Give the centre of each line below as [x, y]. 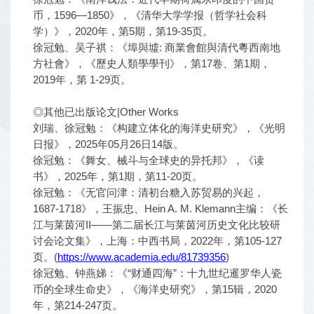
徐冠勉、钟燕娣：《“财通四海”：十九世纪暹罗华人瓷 [157, 273]
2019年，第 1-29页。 [82, 80]
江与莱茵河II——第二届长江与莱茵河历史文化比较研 [157, 225]
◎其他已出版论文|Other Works [106, 112]
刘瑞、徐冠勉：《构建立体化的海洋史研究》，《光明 [159, 128]
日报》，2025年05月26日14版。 [108, 144]
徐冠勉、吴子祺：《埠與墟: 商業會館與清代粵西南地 [157, 47]
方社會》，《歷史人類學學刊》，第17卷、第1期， [152, 63]
